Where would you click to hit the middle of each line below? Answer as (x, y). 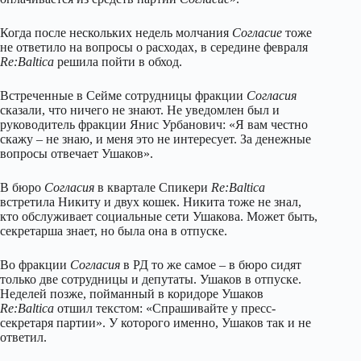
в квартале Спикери (153, 187)
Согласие (257, 32)
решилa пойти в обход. (118, 61)
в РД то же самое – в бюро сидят (211, 264)
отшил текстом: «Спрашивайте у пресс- (165, 308)
